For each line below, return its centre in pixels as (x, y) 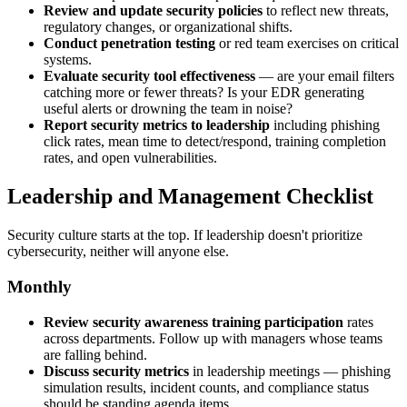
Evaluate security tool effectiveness (149, 76)
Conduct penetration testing (129, 44)
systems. (68, 60)
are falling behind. (95, 354)
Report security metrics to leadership (157, 125)
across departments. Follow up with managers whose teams (213, 338)
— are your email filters (325, 76)
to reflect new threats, (326, 11)
